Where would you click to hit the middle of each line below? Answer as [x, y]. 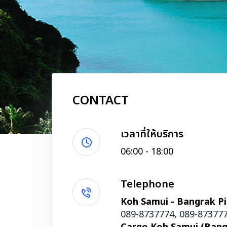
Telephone [147, 184]
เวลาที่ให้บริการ [152, 134]
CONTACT [101, 101]
